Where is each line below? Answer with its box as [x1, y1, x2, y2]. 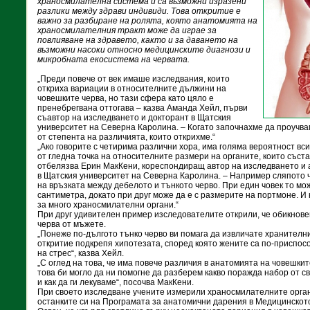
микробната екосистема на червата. [37, 55, 190, 64]
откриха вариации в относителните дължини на [37, 84, 226, 93]
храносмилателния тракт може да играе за [37, 26, 217, 35]
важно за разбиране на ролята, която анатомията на [37, 16, 257, 26]
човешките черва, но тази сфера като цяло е [37, 93, 214, 103]
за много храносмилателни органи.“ [37, 200, 179, 210]
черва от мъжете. [37, 219, 106, 229]
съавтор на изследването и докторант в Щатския [37, 113, 231, 122]
